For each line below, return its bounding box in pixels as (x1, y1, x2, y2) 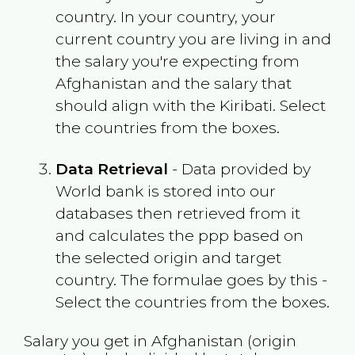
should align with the (55, 95, 219, 115)
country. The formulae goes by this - (55, 269, 327, 289)
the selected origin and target (55, 247, 281, 267)
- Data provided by (167, 158, 311, 178)
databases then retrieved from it (55, 203, 300, 223)
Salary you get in (23, 330, 151, 350)
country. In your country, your (55, 6, 276, 26)
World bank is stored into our (55, 181, 276, 200)
